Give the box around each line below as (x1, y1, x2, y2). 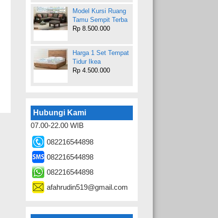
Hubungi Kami (33, 109, 87, 117)
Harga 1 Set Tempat (73, 49, 129, 56)
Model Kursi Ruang (73, 7, 127, 15)
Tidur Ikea (73, 58, 101, 65)
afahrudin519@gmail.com (47, 183, 128, 191)
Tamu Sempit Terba (73, 16, 128, 23)
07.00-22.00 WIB (31, 121, 84, 129)
